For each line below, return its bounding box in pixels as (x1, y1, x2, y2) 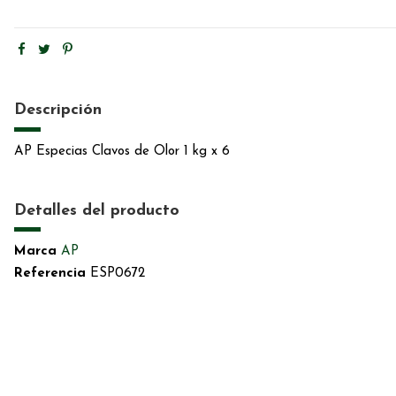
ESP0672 (89, 266, 145, 280)
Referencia (13, 266, 86, 280)
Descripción (13, 102, 102, 119)
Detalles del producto (13, 202, 179, 219)
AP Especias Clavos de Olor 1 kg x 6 (13, 144, 230, 158)
